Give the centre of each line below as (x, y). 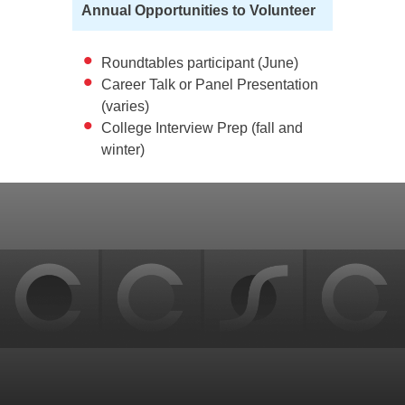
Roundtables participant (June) (200, 63)
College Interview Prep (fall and (202, 128)
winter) (123, 150)
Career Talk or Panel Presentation (210, 85)
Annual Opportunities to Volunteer (198, 10)
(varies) (125, 106)
